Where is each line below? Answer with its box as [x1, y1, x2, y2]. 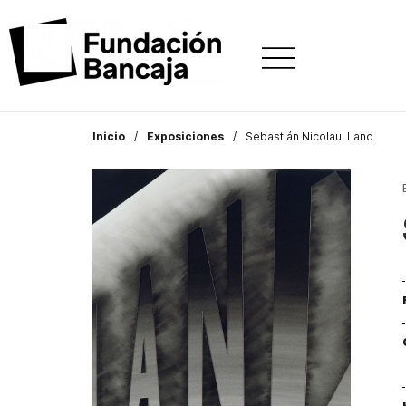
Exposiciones [147, 130, 224, 143]
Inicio [92, 130, 125, 143]
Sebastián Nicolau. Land [246, 130, 373, 143]
